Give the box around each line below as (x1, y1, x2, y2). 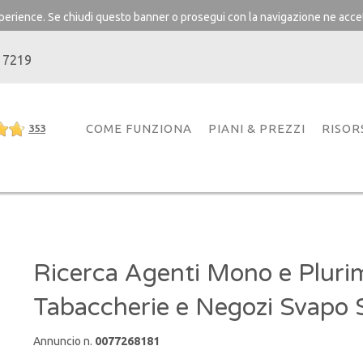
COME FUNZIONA (86, 122, 192, 135)
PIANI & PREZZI (208, 122, 305, 135)
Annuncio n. (32, 335, 95, 348)
